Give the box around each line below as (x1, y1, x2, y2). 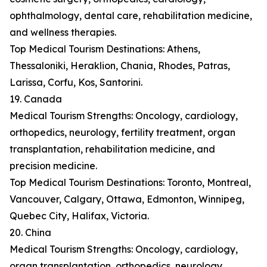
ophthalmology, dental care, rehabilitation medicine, (10, 10, 252, 22)
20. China (10, 226, 51, 239)
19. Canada (10, 93, 62, 105)
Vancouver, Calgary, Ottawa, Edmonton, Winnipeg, (10, 193, 244, 206)
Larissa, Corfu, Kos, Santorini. (10, 76, 142, 89)
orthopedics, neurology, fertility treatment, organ (10, 126, 235, 139)
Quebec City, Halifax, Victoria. (10, 210, 149, 222)
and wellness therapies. (10, 26, 116, 39)
